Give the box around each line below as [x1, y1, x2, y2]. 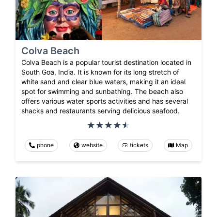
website [81, 141, 103, 149]
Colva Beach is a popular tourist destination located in [21, 58, 191, 66]
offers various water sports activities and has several [21, 96, 188, 105]
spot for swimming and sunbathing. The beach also [21, 87, 183, 95]
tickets [130, 141, 149, 149]
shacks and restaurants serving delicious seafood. [21, 106, 180, 115]
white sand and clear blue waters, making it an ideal [21, 77, 186, 86]
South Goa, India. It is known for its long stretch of [21, 67, 179, 76]
